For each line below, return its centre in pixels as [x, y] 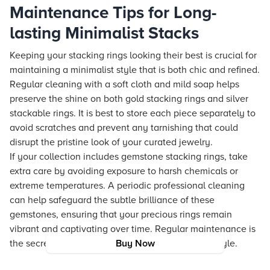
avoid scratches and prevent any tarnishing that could [124, 128]
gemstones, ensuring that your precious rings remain [121, 215]
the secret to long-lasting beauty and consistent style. [124, 243]
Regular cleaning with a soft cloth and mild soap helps [124, 84]
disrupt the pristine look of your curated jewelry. [111, 142]
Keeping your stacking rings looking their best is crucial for [133, 55]
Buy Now [135, 243]
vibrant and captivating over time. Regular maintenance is [133, 229]
